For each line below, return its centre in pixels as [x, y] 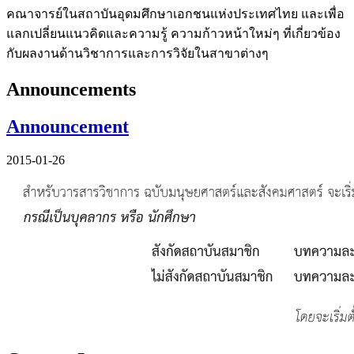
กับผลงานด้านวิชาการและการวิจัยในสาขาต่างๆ [137, 53]
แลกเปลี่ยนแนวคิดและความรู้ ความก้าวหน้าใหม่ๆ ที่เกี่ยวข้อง [173, 33]
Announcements [71, 89]
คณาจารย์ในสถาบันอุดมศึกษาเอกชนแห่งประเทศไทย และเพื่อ [175, 13]
